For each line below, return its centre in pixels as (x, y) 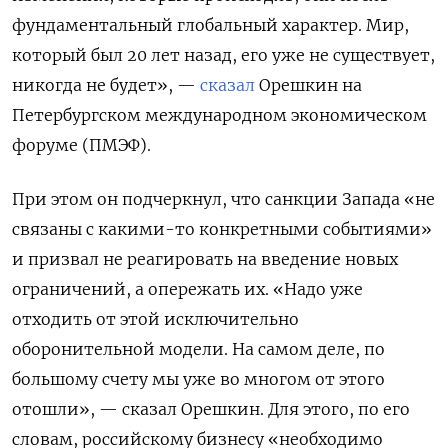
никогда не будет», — (106, 85)
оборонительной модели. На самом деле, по (198, 349)
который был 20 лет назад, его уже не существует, (223, 55)
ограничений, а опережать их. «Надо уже (187, 289)
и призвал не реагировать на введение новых (205, 259)
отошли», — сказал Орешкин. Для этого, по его (211, 409)
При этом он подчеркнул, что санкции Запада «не (223, 199)
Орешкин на (308, 85)
